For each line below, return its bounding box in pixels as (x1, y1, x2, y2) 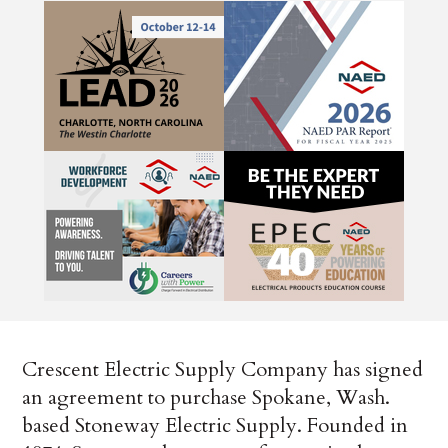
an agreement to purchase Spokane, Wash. (22, 384, 391, 412)
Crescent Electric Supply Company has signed (22, 356, 424, 384)
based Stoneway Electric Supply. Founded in (22, 412, 409, 440)
